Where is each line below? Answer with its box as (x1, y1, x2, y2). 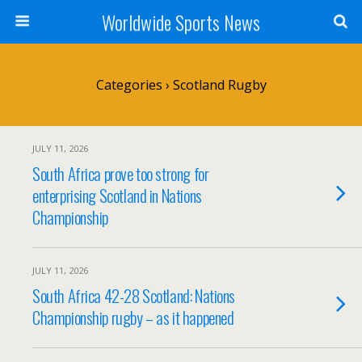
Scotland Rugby (169, 76, 267, 94)
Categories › (95, 76, 170, 94)
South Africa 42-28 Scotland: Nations (32, 283, 236, 308)
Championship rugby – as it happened (32, 305, 234, 330)
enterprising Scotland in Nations (32, 183, 202, 208)
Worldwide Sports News (102, 7, 260, 36)
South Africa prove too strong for (32, 161, 209, 186)
